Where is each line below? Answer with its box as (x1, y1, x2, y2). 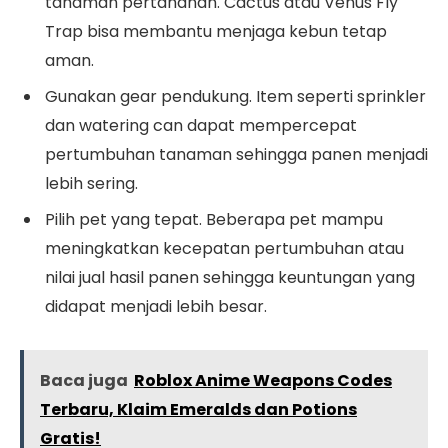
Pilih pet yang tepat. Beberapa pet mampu (45, 208, 383, 232)
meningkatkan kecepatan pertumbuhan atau (45, 237, 404, 261)
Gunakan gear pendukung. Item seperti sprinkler (45, 85, 426, 109)
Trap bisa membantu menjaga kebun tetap (45, 20, 387, 44)
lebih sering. (45, 172, 138, 196)
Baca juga (40, 369, 128, 393)
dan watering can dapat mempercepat (45, 114, 357, 138)
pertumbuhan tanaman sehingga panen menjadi (45, 143, 428, 167)
